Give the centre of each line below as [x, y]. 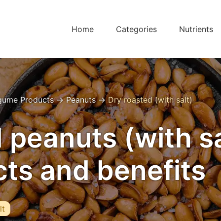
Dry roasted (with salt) [150, 100]
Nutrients [196, 29]
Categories [136, 29]
